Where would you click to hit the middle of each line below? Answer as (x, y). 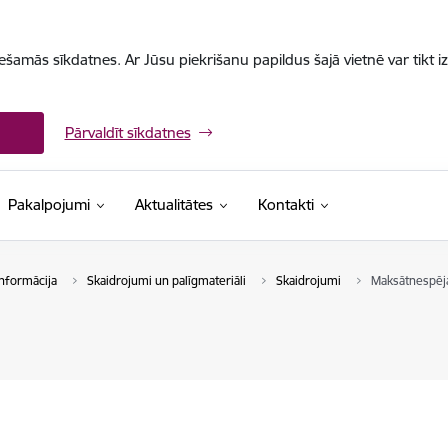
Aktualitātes (173, 204)
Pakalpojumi (48, 204)
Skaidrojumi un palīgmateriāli (166, 280)
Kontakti (285, 204)
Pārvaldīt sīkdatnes (127, 132)
